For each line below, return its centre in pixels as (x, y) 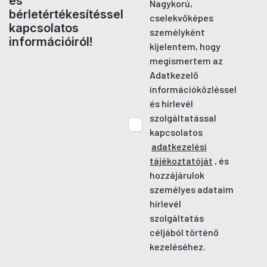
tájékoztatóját (181, 161)
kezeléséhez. (178, 246)
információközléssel (193, 89)
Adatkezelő (174, 75)
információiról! (51, 42)
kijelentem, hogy (185, 46)
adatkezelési (179, 146)
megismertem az (186, 60)
